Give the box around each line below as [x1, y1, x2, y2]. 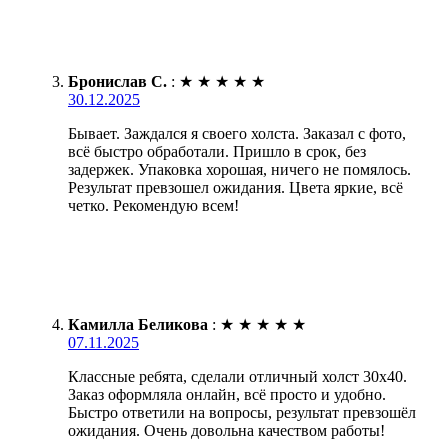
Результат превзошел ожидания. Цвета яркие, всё [68, 178, 403, 196]
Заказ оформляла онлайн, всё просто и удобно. [68, 385, 386, 403]
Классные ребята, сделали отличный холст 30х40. [68, 367, 407, 385]
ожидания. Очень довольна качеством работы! [68, 421, 385, 439]
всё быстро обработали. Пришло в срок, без [68, 142, 366, 160]
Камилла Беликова [68, 315, 208, 333]
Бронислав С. [68, 72, 167, 90]
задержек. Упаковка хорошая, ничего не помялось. [68, 160, 411, 178]
